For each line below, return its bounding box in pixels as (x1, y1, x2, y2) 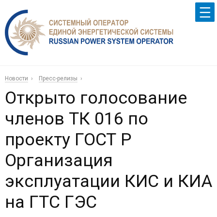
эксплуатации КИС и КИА (5, 171, 212, 192)
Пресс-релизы (39, 75, 77, 82)
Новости (5, 75, 28, 82)
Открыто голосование (5, 88, 187, 108)
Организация (5, 150, 113, 171)
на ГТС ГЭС (5, 192, 97, 213)
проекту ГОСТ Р (5, 129, 132, 150)
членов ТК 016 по (5, 108, 148, 129)
